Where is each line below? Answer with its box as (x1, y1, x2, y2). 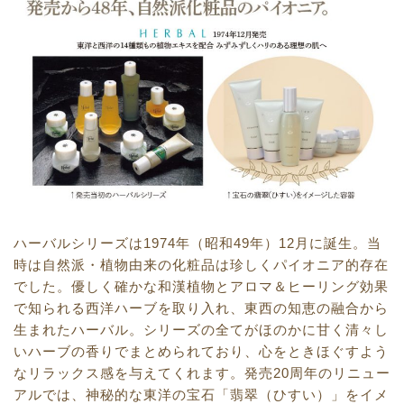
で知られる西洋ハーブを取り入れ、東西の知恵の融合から (14, 299, 389, 316)
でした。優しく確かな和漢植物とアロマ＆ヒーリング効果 (14, 278, 389, 294)
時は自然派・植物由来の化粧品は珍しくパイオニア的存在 (14, 256, 389, 272)
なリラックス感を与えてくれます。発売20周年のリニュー (14, 364, 390, 381)
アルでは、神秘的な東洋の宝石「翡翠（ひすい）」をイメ (14, 386, 389, 402)
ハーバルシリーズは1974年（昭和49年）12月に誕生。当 (14, 234, 381, 251)
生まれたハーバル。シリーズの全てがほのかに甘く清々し (14, 321, 389, 337)
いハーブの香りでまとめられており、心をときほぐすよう (14, 343, 389, 359)
